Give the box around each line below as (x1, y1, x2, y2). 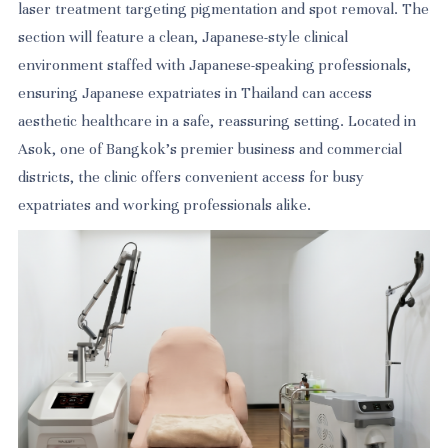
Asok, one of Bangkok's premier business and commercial (18, 139, 403, 158)
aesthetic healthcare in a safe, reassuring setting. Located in (18, 111, 417, 130)
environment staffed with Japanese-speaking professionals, (18, 55, 412, 74)
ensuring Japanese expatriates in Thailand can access (18, 83, 373, 102)
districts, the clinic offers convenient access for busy (18, 167, 365, 186)
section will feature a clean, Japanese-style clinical (18, 27, 349, 46)
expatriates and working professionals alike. (18, 195, 312, 214)
